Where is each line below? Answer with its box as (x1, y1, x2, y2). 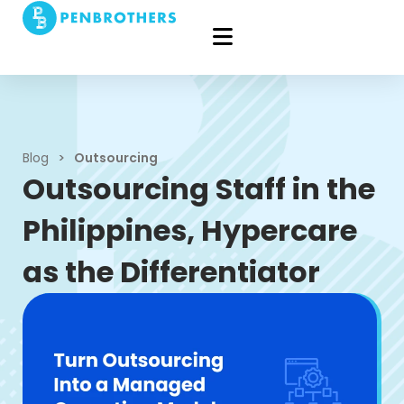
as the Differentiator (23, 252, 320, 292)
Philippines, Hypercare (23, 210, 357, 251)
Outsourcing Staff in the (23, 169, 375, 209)
